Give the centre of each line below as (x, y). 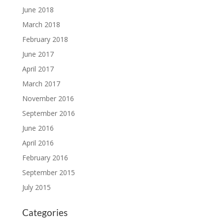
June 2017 (38, 54)
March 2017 (41, 84)
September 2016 (48, 113)
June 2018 (38, 10)
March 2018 (41, 25)
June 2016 (38, 128)
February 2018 (45, 39)
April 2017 (38, 69)
